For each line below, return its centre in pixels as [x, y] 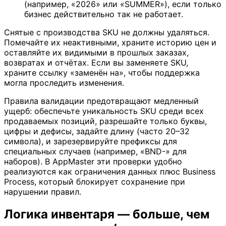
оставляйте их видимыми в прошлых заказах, [96, 52]
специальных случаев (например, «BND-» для [95, 151]
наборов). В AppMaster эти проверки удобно [93, 161]
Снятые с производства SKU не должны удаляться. [107, 32]
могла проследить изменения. [64, 83]
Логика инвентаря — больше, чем [107, 214]
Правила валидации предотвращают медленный [101, 101]
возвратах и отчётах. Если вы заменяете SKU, [96, 63]
